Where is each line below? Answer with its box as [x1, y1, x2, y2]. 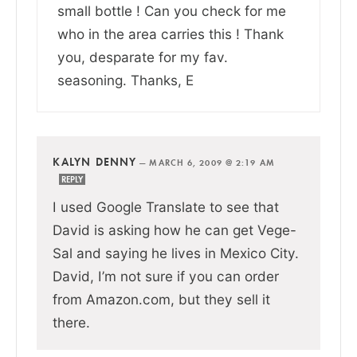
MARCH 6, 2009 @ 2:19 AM [149, 156, 275, 168]
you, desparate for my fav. [57, 48, 228, 65]
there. [53, 313, 90, 331]
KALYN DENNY [53, 154, 137, 169]
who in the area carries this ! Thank [57, 25, 284, 42]
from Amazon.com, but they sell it [53, 290, 270, 308]
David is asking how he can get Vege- [53, 221, 296, 238]
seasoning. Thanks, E [57, 71, 194, 88]
